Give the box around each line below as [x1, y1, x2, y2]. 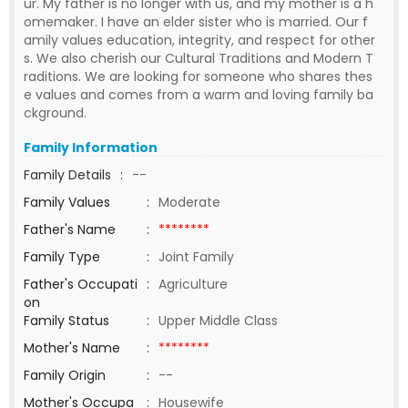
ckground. [24, 104, 87, 122]
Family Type [24, 248, 100, 266]
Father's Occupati [24, 275, 138, 293]
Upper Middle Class [158, 311, 278, 330]
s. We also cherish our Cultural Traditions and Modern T [24, 49, 373, 67]
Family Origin [24, 366, 106, 384]
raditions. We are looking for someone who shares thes [24, 67, 372, 86]
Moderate [158, 193, 220, 211]
